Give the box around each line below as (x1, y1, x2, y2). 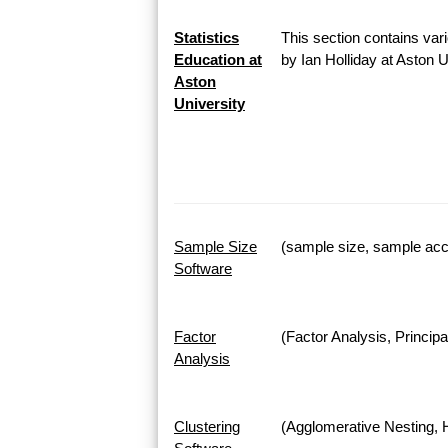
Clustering (174, 417, 240, 435)
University (174, 94, 245, 112)
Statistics (174, 28, 239, 46)
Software (174, 259, 232, 277)
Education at (174, 50, 262, 68)
